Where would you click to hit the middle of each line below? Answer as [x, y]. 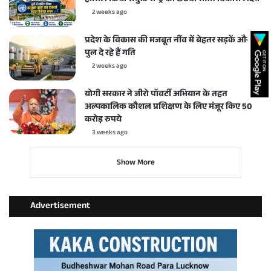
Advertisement [60, 206]
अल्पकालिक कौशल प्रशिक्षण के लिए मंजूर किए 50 [168, 107]
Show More [135, 163]
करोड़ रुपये [103, 120]
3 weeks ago [110, 133]
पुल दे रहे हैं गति [110, 54]
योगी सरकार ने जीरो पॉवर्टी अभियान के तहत [156, 95]
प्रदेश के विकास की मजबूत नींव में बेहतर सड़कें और [167, 41]
